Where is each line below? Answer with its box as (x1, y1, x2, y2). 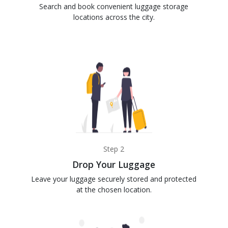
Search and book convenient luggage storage (39, 1, 189, 11)
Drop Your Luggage (72, 158, 156, 170)
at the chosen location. (76, 185, 152, 194)
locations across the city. (73, 12, 155, 22)
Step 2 (103, 144, 125, 154)
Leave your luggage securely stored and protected (31, 174, 197, 184)
